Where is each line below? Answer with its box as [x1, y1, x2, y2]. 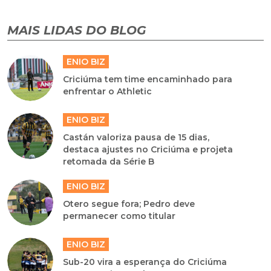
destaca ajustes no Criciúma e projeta [63, 144, 233, 155]
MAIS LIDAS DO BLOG [7, 23, 146, 38]
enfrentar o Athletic [63, 86, 152, 97]
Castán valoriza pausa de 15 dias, [63, 132, 210, 143]
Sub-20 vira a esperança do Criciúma [63, 256, 227, 268]
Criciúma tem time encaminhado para [63, 74, 233, 85]
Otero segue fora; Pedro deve [63, 198, 195, 210]
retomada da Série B [63, 156, 155, 168]
